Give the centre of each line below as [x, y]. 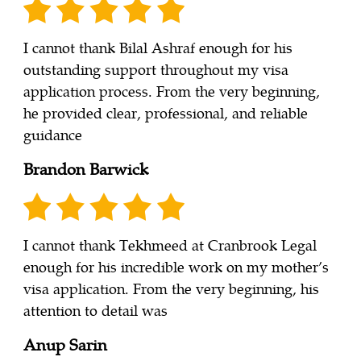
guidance [53, 135]
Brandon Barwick [86, 168]
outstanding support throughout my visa [156, 69]
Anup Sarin [65, 344]
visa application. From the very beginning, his [171, 288]
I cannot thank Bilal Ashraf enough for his [158, 48]
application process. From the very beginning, [172, 91]
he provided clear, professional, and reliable [166, 113]
